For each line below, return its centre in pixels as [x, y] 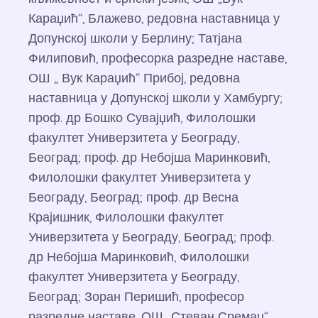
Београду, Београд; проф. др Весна [133, 197]
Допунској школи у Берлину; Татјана [135, 38]
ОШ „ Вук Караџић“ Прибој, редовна [134, 78]
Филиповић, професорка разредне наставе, [158, 58]
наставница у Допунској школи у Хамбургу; [155, 98]
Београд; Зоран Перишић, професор [136, 296]
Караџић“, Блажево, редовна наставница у [154, 18]
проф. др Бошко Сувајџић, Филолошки [142, 117]
